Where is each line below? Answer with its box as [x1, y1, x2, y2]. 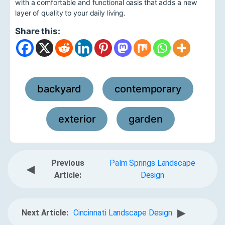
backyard [37, 82, 82, 95]
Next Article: [22, 207, 68, 217]
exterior [58, 113, 96, 125]
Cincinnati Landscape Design [73, 207, 173, 217]
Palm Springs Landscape [109, 158, 195, 168]
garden [129, 113, 163, 125]
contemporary [115, 82, 181, 95]
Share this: [15, 26, 60, 36]
